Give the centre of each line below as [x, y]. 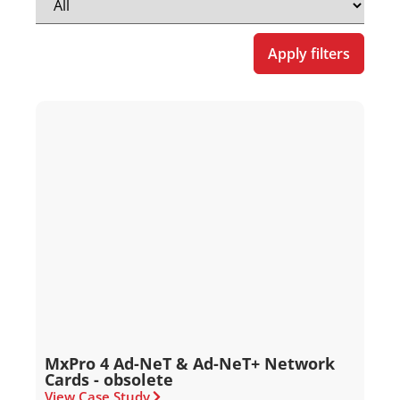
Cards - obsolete [109, 380]
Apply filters [309, 54]
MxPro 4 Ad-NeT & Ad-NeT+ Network [190, 364]
